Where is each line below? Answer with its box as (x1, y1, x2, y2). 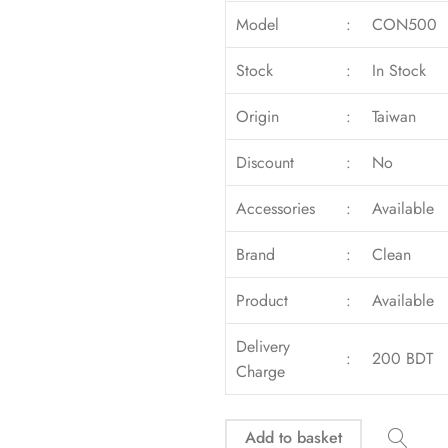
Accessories (236, 197, 316, 221)
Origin (236, 105, 280, 129)
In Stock (372, 59, 427, 83)
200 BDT (372, 347, 434, 371)
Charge (236, 360, 286, 384)
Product (236, 289, 289, 313)
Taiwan (372, 105, 417, 129)
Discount (236, 151, 295, 175)
